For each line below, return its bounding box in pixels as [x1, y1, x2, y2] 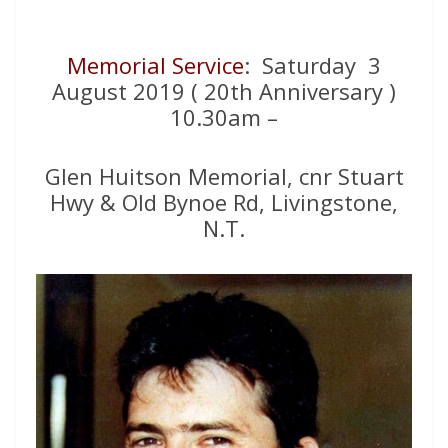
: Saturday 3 [244, 50, 381, 81]
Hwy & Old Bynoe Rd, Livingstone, [50, 187, 398, 218]
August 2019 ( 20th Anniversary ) [52, 76, 396, 107]
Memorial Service [67, 50, 244, 81]
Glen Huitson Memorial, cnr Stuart [44, 161, 404, 192]
